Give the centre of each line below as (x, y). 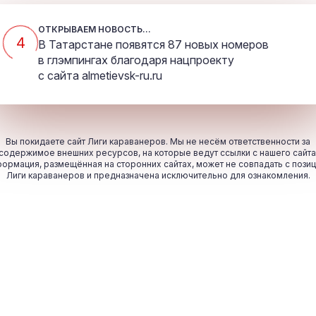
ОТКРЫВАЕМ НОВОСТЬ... (95, 30)
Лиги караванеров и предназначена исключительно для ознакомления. (158, 176)
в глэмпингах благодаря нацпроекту (136, 60)
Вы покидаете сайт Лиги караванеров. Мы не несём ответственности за (158, 142)
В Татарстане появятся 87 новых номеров (153, 45)
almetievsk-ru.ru (122, 76)
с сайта (60, 76)
